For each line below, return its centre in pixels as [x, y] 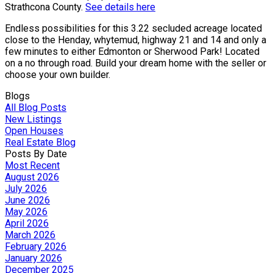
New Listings [33, 119]
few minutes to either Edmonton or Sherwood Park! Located [132, 51]
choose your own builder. [58, 74]
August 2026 [32, 177]
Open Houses [34, 130]
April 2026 [27, 223]
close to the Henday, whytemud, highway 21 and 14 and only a [136, 40]
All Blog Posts [36, 107]
